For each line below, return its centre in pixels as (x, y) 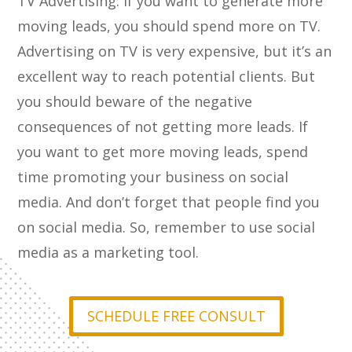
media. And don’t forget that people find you (169, 202)
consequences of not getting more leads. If (163, 126)
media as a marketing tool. (108, 252)
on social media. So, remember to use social (167, 227)
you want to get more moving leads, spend (163, 152)
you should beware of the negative (135, 101)
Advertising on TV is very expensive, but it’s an (175, 51)
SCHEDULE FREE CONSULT (176, 316)
